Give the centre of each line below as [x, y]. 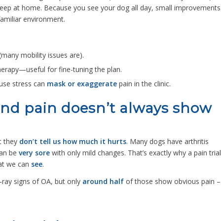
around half [103, 182]
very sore [34, 153]
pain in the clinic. [144, 83]
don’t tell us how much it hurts [73, 142]
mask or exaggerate [82, 83]
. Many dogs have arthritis [167, 142]
